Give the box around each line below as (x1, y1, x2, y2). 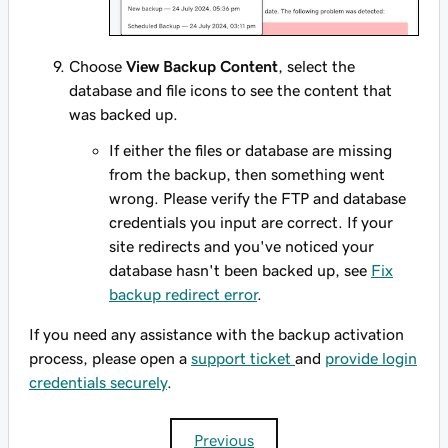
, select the (278, 57, 355, 74)
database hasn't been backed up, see (109, 261, 371, 278)
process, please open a (29, 349, 191, 366)
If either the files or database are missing (109, 141, 392, 158)
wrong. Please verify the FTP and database (109, 189, 406, 206)
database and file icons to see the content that (69, 81, 392, 98)
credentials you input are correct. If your (109, 213, 393, 230)
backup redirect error (109, 285, 257, 302)
